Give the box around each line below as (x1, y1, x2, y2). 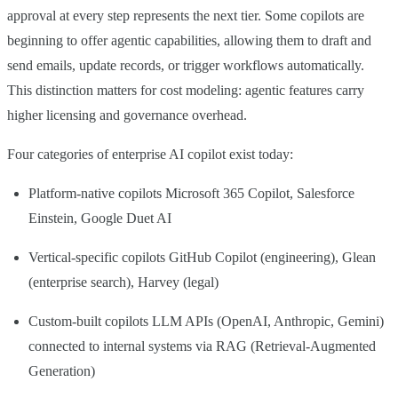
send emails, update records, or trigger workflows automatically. (7, 58, 364, 74)
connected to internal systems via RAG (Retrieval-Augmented (28, 338, 376, 354)
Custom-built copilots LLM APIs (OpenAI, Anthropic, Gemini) (28, 314, 384, 330)
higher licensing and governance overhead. (7, 107, 247, 123)
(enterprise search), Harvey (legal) (28, 275, 219, 291)
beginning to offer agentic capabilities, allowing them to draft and (7, 33, 371, 49)
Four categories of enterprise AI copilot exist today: (7, 147, 293, 163)
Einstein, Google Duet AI (28, 211, 171, 227)
